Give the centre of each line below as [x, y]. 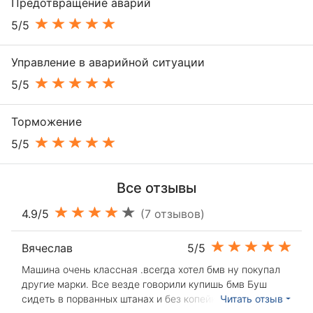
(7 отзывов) [173, 214]
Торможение [46, 122]
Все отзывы [156, 188]
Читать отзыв [252, 299]
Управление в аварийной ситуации [108, 63]
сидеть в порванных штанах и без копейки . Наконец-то [153, 299]
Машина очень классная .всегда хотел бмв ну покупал [151, 270]
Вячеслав [47, 248]
